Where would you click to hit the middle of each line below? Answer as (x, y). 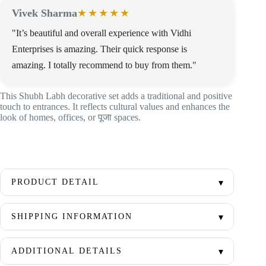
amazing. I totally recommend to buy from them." (104, 65)
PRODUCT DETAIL (55, 182)
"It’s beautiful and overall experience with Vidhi (102, 33)
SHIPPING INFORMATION (72, 216)
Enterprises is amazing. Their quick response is (99, 49)
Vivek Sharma (45, 13)
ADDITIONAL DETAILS (67, 251)
